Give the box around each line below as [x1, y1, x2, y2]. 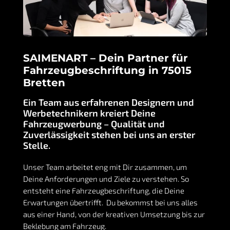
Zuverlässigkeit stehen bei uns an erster [23, 129, 195, 141]
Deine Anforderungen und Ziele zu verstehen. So [23, 174, 189, 184]
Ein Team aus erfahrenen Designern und [23, 97, 194, 108]
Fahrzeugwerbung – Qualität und [23, 118, 165, 130]
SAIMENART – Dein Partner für [23, 52, 188, 65]
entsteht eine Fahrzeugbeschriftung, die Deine [23, 186, 184, 196]
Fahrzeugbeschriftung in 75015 [23, 64, 191, 77]
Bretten [23, 76, 65, 89]
